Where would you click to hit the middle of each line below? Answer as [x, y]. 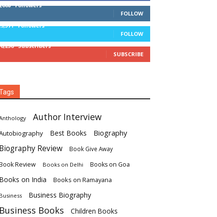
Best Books [68, 133]
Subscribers [34, 46]
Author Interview [67, 117]
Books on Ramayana [83, 180]
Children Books [94, 211]
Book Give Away [91, 149]
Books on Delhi [63, 165]
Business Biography [60, 195]
